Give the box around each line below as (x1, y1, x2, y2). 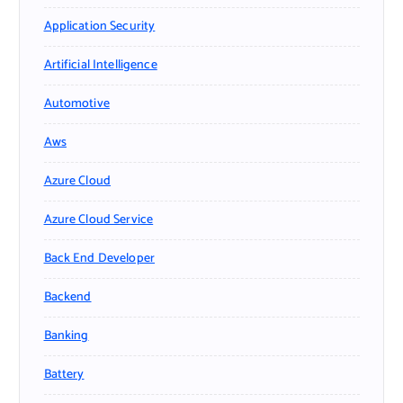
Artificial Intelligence (43, 54, 157, 76)
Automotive (43, 93, 110, 114)
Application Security (43, 15, 156, 37)
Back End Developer (43, 247, 156, 269)
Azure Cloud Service (43, 209, 154, 230)
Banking (43, 325, 89, 346)
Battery (43, 363, 85, 385)
